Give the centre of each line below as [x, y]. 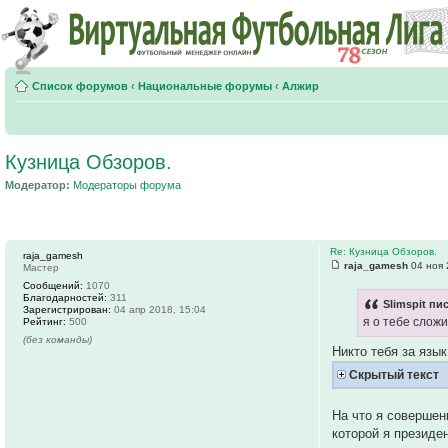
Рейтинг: [44, 321]
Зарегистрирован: [67, 309]
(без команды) [57, 339]
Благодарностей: [65, 297]
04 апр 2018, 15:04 [158, 309]
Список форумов [80, 86]
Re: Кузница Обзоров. [384, 251]
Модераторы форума [127, 185]
